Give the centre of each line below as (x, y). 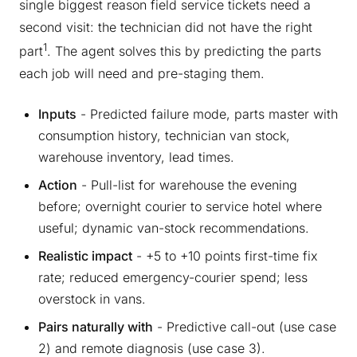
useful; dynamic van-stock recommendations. (174, 228)
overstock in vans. (92, 299)
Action (58, 185)
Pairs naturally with (96, 327)
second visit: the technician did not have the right (166, 27)
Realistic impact (85, 256)
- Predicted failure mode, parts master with (207, 114)
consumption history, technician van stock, (164, 136)
